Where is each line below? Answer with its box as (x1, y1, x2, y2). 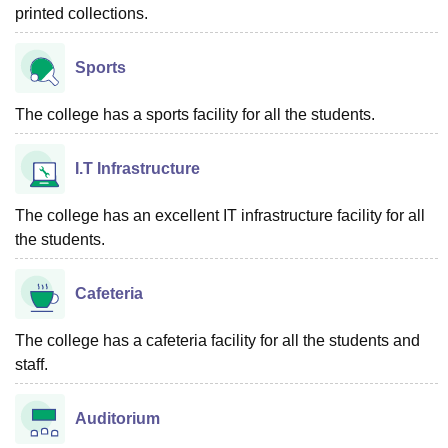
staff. (15, 356, 48, 373)
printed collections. (15, 5, 148, 22)
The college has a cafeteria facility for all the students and (15, 332, 420, 349)
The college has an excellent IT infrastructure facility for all (15, 207, 425, 224)
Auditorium (75, 410, 160, 427)
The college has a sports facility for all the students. (15, 106, 375, 123)
